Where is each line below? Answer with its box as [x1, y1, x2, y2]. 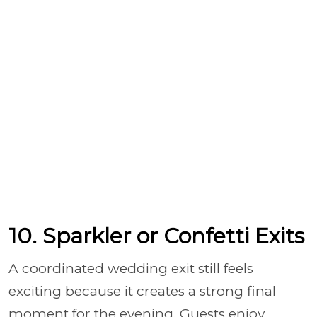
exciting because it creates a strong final [8, 283, 276, 299]
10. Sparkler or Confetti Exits [8, 223, 304, 249]
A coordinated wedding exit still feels [8, 260, 253, 277]
